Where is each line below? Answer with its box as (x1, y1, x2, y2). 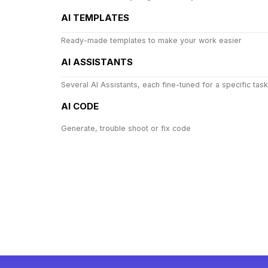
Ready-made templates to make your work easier (61, 36, 242, 45)
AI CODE (61, 100, 99, 112)
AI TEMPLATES (61, 12, 129, 24)
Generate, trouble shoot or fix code (61, 124, 191, 133)
